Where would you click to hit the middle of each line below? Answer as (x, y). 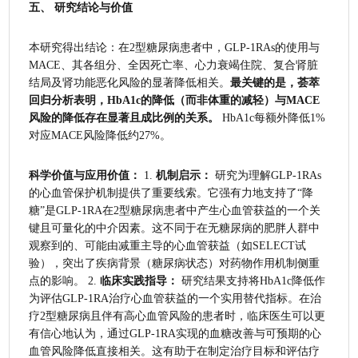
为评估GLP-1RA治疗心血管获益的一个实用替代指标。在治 (175, 298)
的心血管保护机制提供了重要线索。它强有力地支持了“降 (171, 193)
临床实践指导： (139, 280)
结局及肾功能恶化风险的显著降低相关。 (130, 82)
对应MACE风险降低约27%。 (100, 135)
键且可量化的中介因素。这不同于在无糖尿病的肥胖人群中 (175, 228)
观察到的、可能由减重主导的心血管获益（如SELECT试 (168, 245)
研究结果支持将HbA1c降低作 (252, 280)
